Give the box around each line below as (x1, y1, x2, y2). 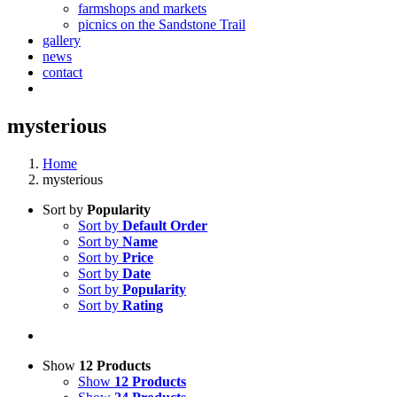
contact (43, 65, 82, 80)
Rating (122, 297, 163, 313)
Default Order (122, 217, 207, 233)
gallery (43, 33, 81, 48)
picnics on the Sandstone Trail (78, 17, 245, 32)
